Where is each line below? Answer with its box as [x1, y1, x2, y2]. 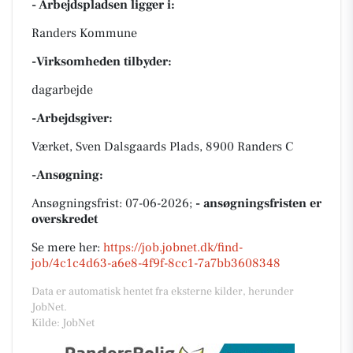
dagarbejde [32, 82, 93, 98]
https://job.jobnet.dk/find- [103, 240, 243, 255]
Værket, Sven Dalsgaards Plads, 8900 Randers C [32, 139, 293, 154]
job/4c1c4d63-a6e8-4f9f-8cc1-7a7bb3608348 [32, 255, 281, 271]
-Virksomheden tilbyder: [32, 54, 172, 69]
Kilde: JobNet [32, 316, 95, 330]
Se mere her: [32, 240, 103, 255]
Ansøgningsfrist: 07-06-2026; [32, 195, 195, 211]
